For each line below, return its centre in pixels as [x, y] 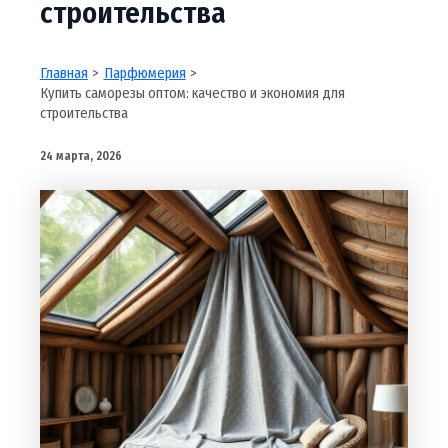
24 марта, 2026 [80, 156]
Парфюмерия [144, 73]
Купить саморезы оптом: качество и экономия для [192, 93]
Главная [63, 73]
